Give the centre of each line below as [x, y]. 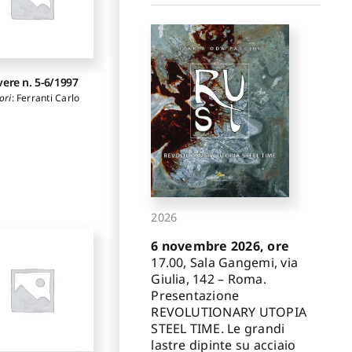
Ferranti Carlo [48, 98]
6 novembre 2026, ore [220, 246]
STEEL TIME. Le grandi [218, 328]
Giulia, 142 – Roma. [209, 279]
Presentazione [195, 295]
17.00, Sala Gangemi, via [225, 262]
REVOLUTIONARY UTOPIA [229, 312]
